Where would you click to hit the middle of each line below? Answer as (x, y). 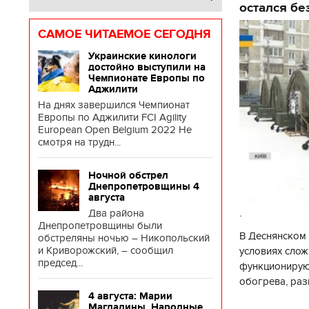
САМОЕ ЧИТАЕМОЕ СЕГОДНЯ (124, 34)
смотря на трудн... (79, 142)
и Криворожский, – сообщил (106, 250)
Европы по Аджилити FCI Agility (112, 117)
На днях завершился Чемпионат (114, 105)
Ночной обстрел (128, 175)
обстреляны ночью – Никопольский (124, 238)
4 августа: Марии (130, 296)
